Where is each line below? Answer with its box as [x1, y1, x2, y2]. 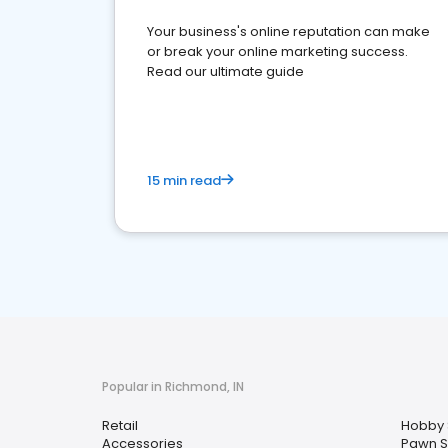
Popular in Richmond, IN [102, 378, 244, 395]
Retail [102, 416, 138, 435]
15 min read [147, 171, 221, 190]
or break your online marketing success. [147, 42, 408, 61]
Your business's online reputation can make [147, 22, 430, 41]
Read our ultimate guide [147, 62, 304, 81]
